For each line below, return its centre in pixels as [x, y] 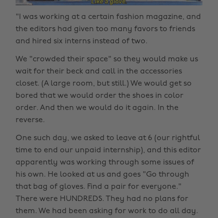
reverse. [30, 120]
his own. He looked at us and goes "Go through [102, 174]
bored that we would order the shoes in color [100, 96]
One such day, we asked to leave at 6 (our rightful [108, 138]
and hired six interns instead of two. [82, 41]
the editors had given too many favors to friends [105, 29]
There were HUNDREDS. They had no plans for [102, 199]
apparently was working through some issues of [105, 162]
